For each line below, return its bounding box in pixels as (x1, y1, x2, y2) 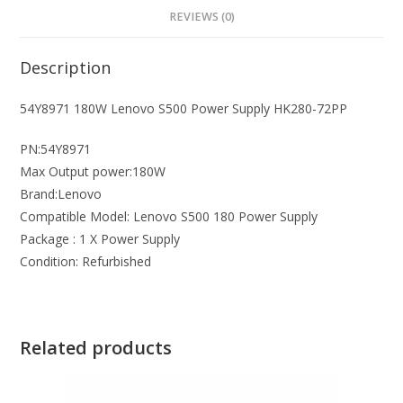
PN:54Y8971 (20, 140, 92, 157)
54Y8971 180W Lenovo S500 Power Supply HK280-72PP (20, 100, 348, 117)
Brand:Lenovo (20, 185, 103, 202)
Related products (20, 336, 173, 360)
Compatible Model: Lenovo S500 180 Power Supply (20, 208, 318, 225)
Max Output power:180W (20, 163, 166, 180)
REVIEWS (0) (168, 9, 235, 24)
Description (20, 57, 112, 78)
